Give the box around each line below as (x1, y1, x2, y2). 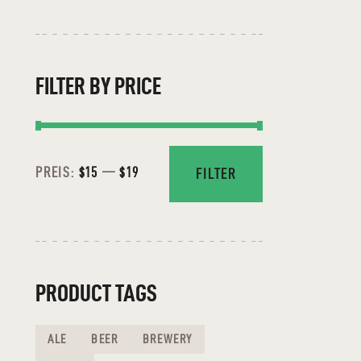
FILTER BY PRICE (35, 72, 161, 99)
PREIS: (35, 164, 79, 180)
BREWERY (142, 332, 193, 346)
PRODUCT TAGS (35, 280, 157, 307)
